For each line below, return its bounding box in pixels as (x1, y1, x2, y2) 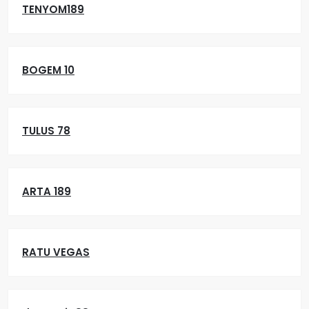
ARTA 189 (22, 184, 71, 199)
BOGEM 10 (22, 63, 74, 77)
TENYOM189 (22, 2, 84, 17)
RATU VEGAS (22, 245, 90, 259)
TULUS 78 (22, 123, 70, 138)
